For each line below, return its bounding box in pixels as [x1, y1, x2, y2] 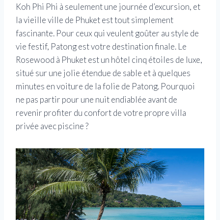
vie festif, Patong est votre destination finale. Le [16, 41, 187, 52]
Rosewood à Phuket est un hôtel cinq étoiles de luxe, [16, 55, 202, 65]
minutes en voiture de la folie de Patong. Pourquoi [16, 81, 195, 92]
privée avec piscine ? [16, 121, 88, 132]
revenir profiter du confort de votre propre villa [16, 108, 186, 118]
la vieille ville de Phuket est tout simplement [16, 15, 173, 26]
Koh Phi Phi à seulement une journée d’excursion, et [16, 1, 200, 12]
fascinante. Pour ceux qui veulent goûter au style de [16, 28, 199, 39]
